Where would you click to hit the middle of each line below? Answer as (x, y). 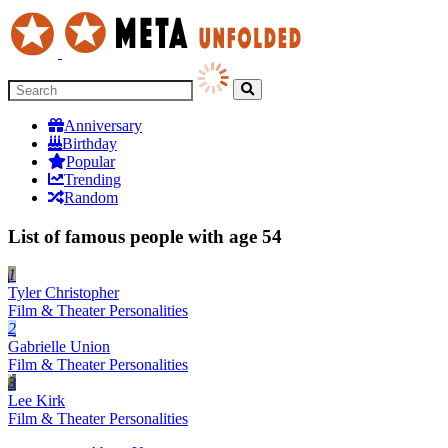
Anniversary (103, 125)
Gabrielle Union (59, 347)
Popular (90, 161)
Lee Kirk (36, 401)
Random (91, 197)
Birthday (89, 143)
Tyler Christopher (63, 293)
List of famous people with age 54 (145, 236)
